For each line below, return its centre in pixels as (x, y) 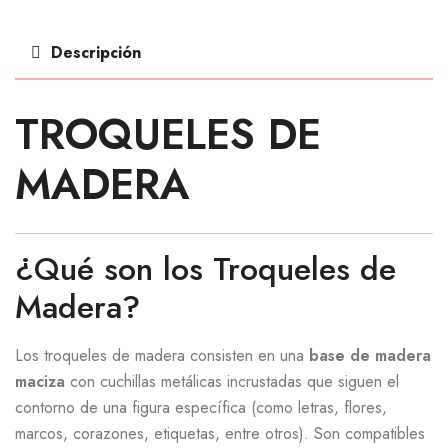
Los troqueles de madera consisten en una (162, 356)
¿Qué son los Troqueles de (205, 268)
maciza (40, 382)
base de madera (370, 356)
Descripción (96, 53)
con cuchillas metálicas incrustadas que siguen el (232, 382)
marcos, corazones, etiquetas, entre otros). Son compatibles (220, 434)
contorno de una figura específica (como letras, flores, (201, 408)
